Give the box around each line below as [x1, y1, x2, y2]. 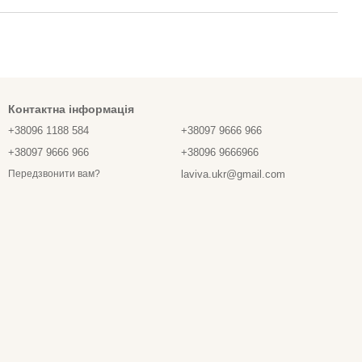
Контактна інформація [8, 103, 134, 116]
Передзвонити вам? [8, 168, 100, 180]
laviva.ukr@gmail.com [181, 168, 285, 180]
